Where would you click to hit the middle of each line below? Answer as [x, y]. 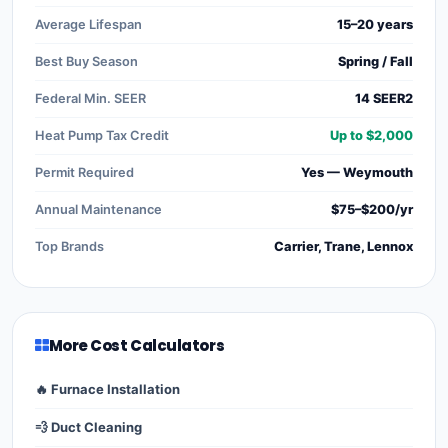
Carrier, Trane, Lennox [343, 246]
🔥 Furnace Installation [107, 388]
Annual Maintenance [98, 209]
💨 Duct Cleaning [88, 427]
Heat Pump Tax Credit [102, 135]
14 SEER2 [384, 98]
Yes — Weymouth [357, 172]
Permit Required [84, 172]
